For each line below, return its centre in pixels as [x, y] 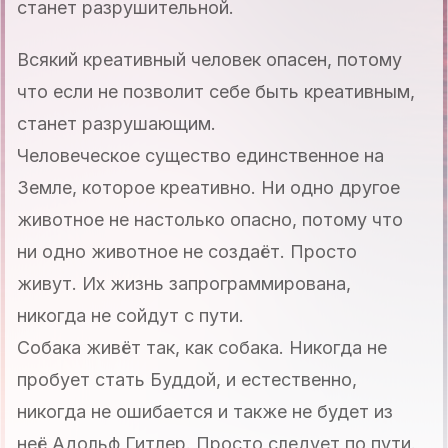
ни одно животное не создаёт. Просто [187, 251]
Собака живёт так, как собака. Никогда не [202, 347]
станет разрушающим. [116, 123]
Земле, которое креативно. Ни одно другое [208, 187]
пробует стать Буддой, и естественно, [187, 379]
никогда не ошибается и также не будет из [205, 411]
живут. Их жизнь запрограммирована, [184, 283]
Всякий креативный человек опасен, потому [209, 59]
